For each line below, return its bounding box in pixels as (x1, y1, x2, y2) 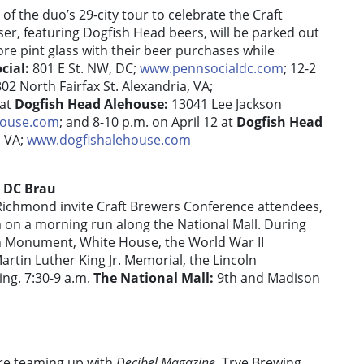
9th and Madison (217, 269, 320, 288)
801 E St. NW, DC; (32, 59, 140, 78)
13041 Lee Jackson (171, 95, 282, 114)
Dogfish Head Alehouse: (15, 95, 171, 114)
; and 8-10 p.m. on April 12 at (59, 113, 236, 132)
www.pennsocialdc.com (140, 59, 284, 78)
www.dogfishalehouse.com (27, 131, 191, 149)
